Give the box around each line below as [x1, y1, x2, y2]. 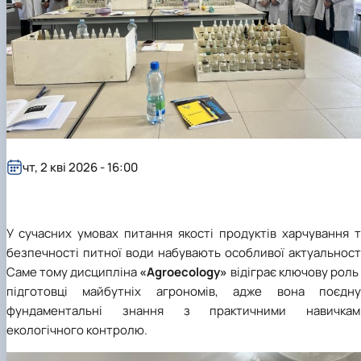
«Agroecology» [139, 263, 228, 280]
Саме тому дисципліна [6, 263, 140, 280]
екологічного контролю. [6, 321, 147, 338]
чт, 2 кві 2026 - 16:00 [23, 159, 138, 176]
